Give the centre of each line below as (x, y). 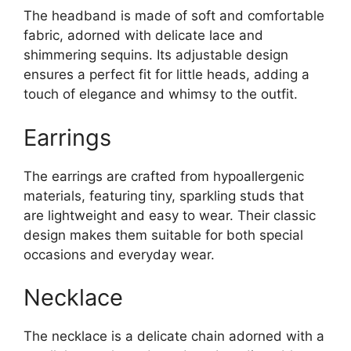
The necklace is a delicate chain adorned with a (174, 337)
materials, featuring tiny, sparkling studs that (164, 195)
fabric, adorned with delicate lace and (143, 36)
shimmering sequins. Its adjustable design (156, 55)
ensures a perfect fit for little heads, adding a (166, 75)
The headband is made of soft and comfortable (174, 16)
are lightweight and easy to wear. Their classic (170, 215)
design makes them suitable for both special (163, 235)
